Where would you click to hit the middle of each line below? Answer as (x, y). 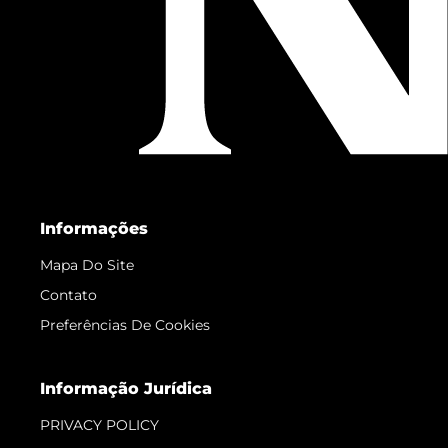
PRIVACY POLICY (99, 425)
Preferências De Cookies (125, 325)
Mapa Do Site (87, 265)
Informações (94, 229)
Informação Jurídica (126, 389)
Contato (68, 295)
